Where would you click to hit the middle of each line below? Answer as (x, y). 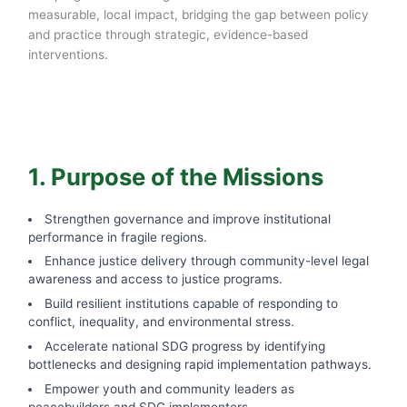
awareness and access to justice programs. (155, 279)
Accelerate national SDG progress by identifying (185, 347)
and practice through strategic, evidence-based (168, 34)
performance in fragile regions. (117, 237)
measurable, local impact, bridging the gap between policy (198, 14)
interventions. (68, 54)
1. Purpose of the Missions (175, 177)
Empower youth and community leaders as (170, 388)
